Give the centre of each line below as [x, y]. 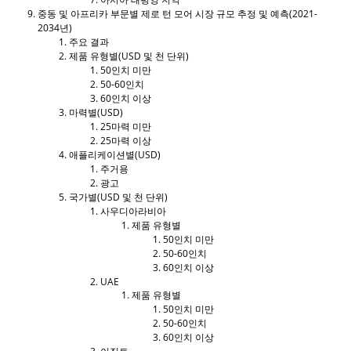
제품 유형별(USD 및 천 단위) [129, 56]
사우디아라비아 [133, 211]
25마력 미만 [126, 126]
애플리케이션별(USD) [115, 154]
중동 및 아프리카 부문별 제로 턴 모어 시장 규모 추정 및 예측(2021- [177, 13]
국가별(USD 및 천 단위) [118, 197]
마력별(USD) [96, 112]
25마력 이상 [126, 140]
